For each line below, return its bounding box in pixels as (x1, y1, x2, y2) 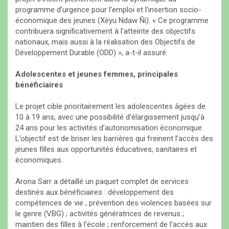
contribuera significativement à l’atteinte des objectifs (15, 27, 195, 36)
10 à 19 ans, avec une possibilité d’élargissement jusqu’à (15, 112, 204, 122)
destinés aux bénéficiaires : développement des (15, 188, 174, 197)
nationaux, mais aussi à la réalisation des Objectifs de (15, 37, 195, 47)
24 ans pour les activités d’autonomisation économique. (15, 123, 203, 133)
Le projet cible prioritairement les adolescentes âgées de (15, 102, 205, 111)
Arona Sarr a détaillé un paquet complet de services (15, 177, 189, 187)
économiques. (15, 155, 63, 165)
